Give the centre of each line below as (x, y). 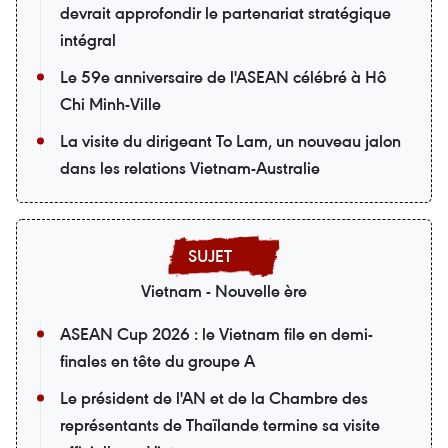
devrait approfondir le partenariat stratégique (225, 13)
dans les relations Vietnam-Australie (190, 168)
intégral (88, 40)
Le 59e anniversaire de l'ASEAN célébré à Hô (223, 77)
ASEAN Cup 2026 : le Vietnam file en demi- (216, 334)
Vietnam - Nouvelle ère (224, 291)
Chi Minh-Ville (110, 104)
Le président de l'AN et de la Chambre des (214, 398)
